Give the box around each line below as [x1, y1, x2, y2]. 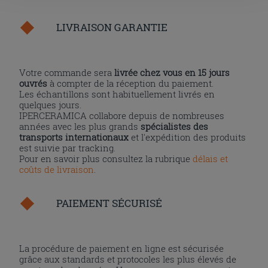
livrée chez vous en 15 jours [114, 66, 230, 78]
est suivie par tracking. [19, 141, 116, 154]
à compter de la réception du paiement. [47, 77, 214, 89]
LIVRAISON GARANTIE [56, 20, 168, 34]
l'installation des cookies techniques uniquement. [14, 4, 220, 15]
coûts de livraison [19, 163, 95, 175]
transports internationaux [19, 130, 129, 143]
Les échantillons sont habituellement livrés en [19, 87, 215, 100]
